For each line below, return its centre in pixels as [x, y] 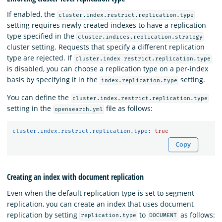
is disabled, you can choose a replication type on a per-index [108, 68]
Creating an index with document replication [75, 177]
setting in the [30, 108]
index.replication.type [139, 80]
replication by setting [43, 215]
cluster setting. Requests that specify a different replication [106, 47]
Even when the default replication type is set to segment [101, 193]
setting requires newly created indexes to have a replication [107, 25]
